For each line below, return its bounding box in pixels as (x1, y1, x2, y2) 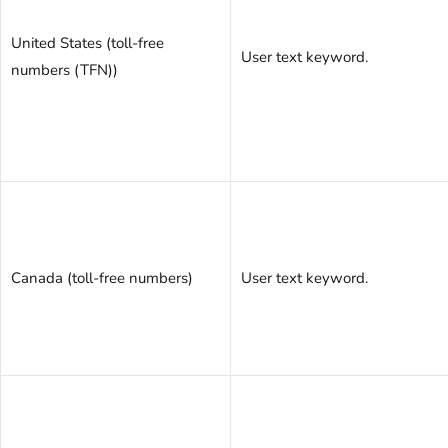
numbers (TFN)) (11, 60, 118, 81)
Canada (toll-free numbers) (11, 268, 193, 289)
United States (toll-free (11, 33, 164, 54)
